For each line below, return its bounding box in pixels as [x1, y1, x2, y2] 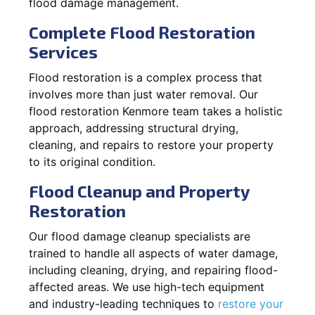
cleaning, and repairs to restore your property [29, 137, 274, 152]
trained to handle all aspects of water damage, [29, 245, 278, 260]
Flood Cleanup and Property [29, 180, 250, 201]
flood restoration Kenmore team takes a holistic [29, 103, 283, 118]
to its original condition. [29, 154, 155, 169]
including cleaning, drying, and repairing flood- [29, 262, 278, 277]
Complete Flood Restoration [29, 21, 255, 42]
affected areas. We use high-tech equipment [29, 279, 264, 294]
